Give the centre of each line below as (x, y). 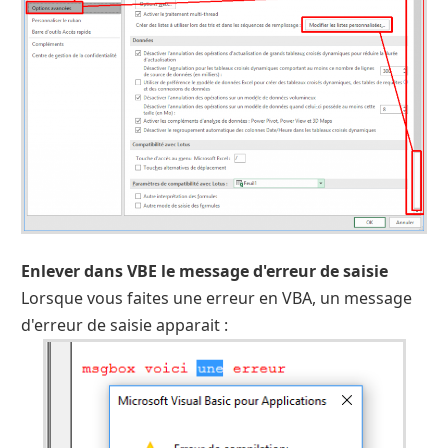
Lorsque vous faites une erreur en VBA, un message (216, 298)
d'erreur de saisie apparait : (124, 325)
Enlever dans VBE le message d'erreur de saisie (204, 271)
